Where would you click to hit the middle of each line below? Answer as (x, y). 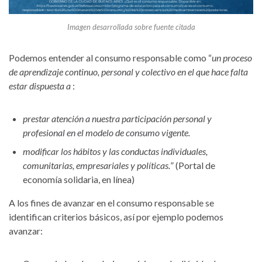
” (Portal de (193, 165)
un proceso (232, 57)
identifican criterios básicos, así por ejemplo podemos (116, 216)
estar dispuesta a (41, 85)
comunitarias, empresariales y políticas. (96, 165)
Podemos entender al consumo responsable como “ (110, 57)
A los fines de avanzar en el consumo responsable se (111, 202)
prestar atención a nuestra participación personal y (117, 118)
